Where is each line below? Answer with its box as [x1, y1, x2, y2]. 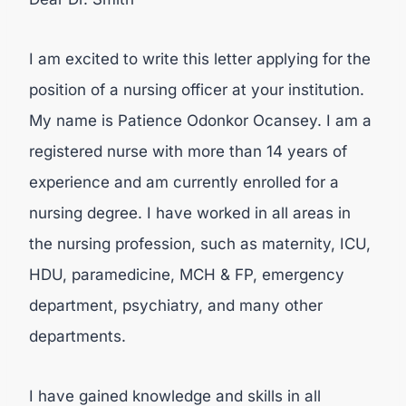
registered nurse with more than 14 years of [29, 142, 347, 160]
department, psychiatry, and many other [29, 296, 323, 314]
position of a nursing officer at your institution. [29, 81, 364, 99]
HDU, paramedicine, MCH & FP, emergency [29, 266, 344, 284]
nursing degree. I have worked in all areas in [29, 204, 351, 222]
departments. [29, 327, 130, 345]
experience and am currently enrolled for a [29, 173, 339, 191]
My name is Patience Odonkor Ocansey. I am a [29, 111, 372, 130]
